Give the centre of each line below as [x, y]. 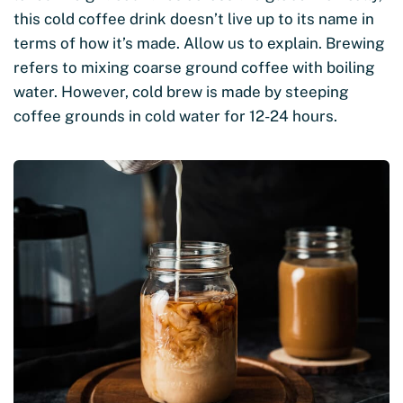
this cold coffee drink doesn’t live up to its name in [194, 18]
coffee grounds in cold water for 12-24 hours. [177, 116]
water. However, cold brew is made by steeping [181, 91]
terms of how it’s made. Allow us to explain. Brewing [199, 43]
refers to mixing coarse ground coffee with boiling [194, 67]
